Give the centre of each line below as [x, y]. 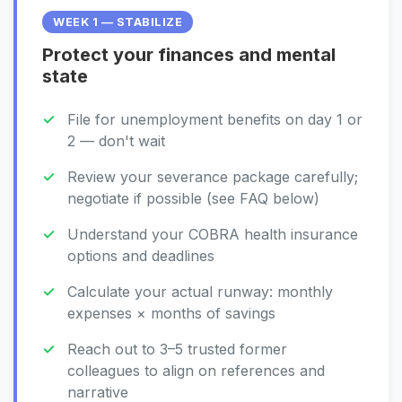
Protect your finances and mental [189, 55]
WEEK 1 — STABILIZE [118, 22]
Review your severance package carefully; [213, 177]
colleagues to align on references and [196, 371]
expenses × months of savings [171, 313]
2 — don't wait [116, 141]
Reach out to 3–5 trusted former [177, 349]
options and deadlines [141, 256]
